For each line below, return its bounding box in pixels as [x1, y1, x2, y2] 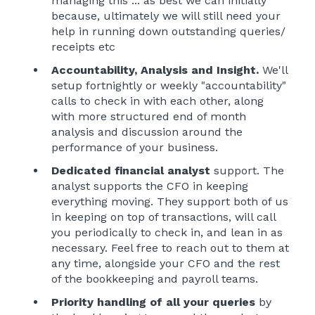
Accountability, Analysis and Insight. [51, 63, 259, 77]
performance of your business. [51, 140, 218, 154]
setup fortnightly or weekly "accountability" [51, 78, 286, 92]
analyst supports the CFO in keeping [51, 179, 248, 193]
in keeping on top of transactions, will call [51, 210, 276, 224]
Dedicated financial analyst [51, 163, 214, 177]
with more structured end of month [51, 109, 246, 123]
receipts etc [51, 39, 115, 53]
